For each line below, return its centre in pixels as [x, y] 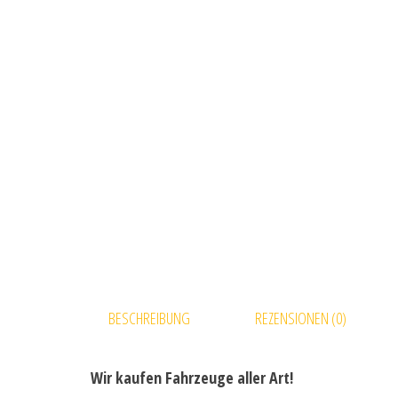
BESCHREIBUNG [149, 318]
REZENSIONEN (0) [301, 318]
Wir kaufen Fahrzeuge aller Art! [192, 378]
